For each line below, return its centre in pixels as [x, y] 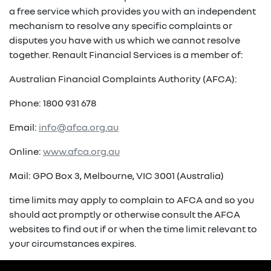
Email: [24, 127]
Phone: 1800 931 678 [53, 103]
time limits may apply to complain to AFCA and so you [132, 200]
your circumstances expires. [73, 243]
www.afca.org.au [81, 151]
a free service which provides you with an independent [132, 11]
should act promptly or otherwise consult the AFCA [125, 214]
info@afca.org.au [79, 127]
